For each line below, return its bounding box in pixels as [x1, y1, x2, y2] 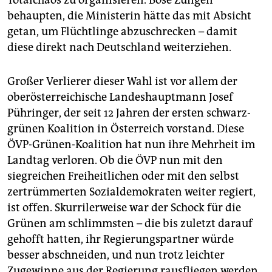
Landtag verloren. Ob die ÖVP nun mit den [7, 154, 223, 168]
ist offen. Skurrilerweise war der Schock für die [7, 201, 241, 215]
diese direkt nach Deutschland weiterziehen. [7, 41, 231, 55]
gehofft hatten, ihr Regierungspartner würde [7, 233, 234, 246]
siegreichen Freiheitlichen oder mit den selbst [7, 169, 239, 183]
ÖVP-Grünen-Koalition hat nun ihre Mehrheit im [7, 138, 255, 152]
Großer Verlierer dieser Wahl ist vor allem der [7, 75, 237, 89]
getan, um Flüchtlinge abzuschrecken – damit [7, 25, 237, 39]
